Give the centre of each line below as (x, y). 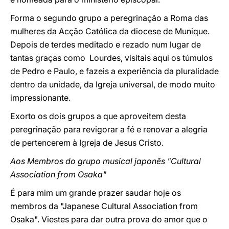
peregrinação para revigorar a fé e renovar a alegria (109, 129)
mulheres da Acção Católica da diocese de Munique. (110, 31)
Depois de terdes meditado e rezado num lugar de (106, 44)
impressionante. (40, 98)
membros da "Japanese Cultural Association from (104, 206)
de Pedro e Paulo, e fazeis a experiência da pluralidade (114, 71)
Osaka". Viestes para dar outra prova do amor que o (109, 219)
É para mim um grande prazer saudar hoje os (96, 193)
